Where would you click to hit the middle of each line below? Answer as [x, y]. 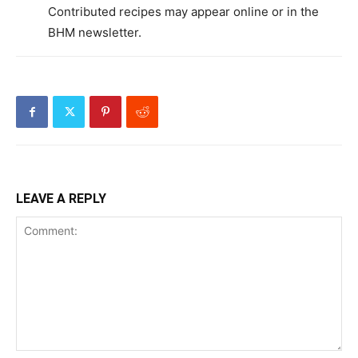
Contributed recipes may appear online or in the [183, 11]
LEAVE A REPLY [61, 198]
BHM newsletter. [95, 32]
